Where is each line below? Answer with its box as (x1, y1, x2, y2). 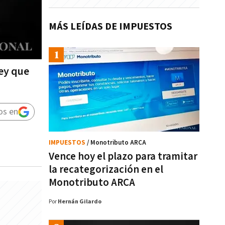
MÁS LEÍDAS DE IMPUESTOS (49, 20, 172, 33)
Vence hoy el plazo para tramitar (49, 150, 197, 163)
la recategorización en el (49, 163, 163, 176)
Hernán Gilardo (58, 198, 101, 205)
